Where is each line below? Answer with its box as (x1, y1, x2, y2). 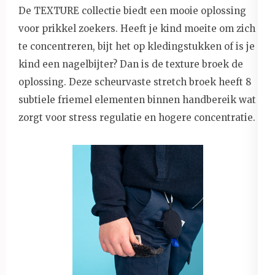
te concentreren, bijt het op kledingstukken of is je (18, 40, 255, 52)
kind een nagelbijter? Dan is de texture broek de (18, 58, 243, 70)
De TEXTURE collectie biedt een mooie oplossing (18, 4, 246, 17)
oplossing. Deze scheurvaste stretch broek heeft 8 (18, 76, 251, 88)
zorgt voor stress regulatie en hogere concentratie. (18, 111, 255, 123)
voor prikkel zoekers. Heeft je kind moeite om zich (18, 22, 255, 34)
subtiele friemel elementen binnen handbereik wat (18, 93, 256, 106)
